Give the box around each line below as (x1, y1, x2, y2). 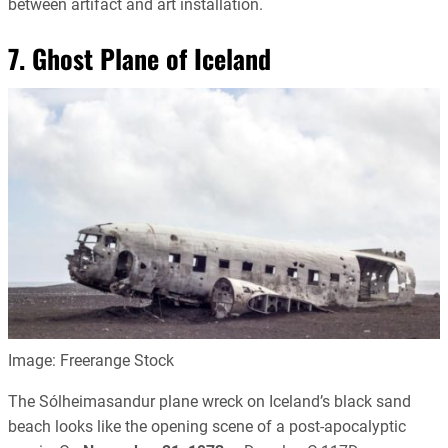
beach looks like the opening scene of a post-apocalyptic (8, 416, 406, 436)
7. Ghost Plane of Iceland (8, 38, 271, 78)
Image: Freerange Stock (8, 350, 174, 370)
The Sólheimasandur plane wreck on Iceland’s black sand (8, 391, 411, 411)
